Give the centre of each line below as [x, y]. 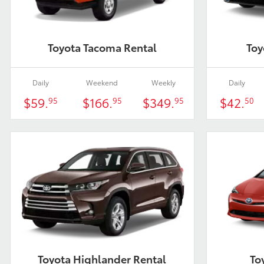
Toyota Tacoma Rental [102, 47]
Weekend [102, 82]
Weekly [163, 82]
